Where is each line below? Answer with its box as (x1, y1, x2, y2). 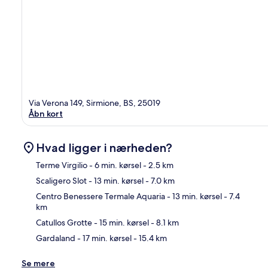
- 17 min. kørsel (75, 232, 132, 243)
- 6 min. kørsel (87, 159, 141, 170)
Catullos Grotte (36, 217, 92, 228)
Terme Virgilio (36, 159, 87, 170)
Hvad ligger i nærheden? (36, 140, 172, 155)
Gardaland (36, 232, 75, 243)
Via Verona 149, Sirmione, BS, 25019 (29, 97, 160, 108)
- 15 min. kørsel (92, 217, 149, 228)
